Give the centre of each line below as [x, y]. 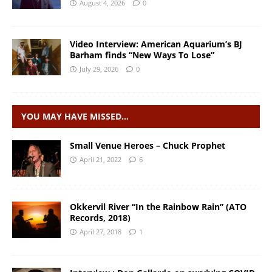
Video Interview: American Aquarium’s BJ [156, 44]
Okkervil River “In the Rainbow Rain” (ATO [158, 206]
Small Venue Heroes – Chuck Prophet [148, 145]
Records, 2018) [100, 217]
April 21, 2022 [100, 159]
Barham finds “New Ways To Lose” [142, 55]
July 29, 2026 [99, 69]
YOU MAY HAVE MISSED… [75, 116]
